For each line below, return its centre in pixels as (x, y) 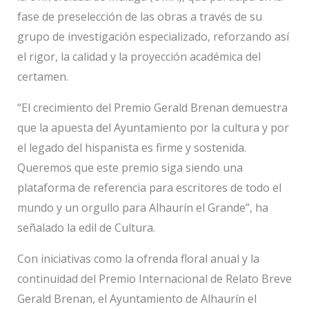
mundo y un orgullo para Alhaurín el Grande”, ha (142, 208)
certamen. (42, 77)
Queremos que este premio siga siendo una (130, 168)
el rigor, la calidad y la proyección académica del (139, 57)
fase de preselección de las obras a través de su (139, 17)
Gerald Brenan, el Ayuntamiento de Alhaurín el (137, 299)
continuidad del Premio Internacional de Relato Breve (154, 279)
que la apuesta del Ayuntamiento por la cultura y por (153, 128)
